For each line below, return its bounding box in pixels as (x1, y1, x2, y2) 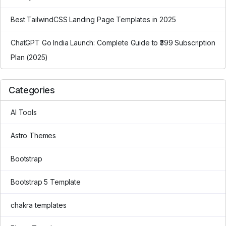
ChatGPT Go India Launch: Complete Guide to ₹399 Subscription (11, 38, 215, 47)
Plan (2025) (11, 52, 48, 62)
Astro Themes (11, 131, 56, 140)
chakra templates (11, 200, 67, 209)
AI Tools (11, 107, 37, 117)
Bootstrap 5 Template (11, 177, 81, 186)
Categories (9, 84, 55, 95)
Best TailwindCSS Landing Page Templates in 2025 (11, 15, 176, 24)
